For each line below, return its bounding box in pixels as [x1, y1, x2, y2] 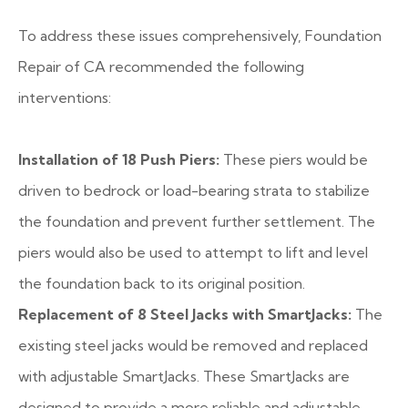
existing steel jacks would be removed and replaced [18, 336, 368, 354]
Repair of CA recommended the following [18, 57, 304, 76]
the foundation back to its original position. [18, 274, 305, 292]
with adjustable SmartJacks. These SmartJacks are [18, 367, 350, 385]
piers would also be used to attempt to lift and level [18, 243, 368, 261]
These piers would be [219, 150, 368, 168]
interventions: [18, 88, 111, 107]
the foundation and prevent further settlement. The [18, 212, 375, 230]
